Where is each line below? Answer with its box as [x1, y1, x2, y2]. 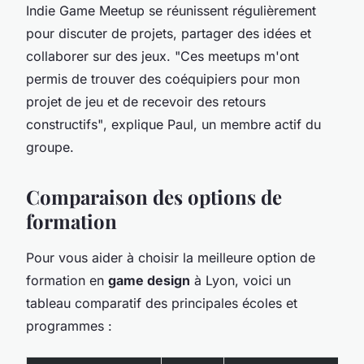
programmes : [26, 317, 112, 334]
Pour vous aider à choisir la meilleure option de [26, 249, 315, 266]
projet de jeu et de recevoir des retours [26, 93, 266, 110]
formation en [26, 271, 108, 288]
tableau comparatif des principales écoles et [26, 294, 297, 311]
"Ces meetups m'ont [175, 47, 299, 64]
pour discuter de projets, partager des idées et [26, 24, 311, 41]
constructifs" [26, 115, 103, 132]
